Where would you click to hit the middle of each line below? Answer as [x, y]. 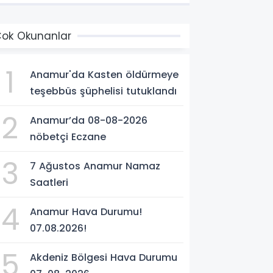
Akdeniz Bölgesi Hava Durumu [104, 257]
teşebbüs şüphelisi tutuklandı [104, 91]
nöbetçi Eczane [68, 136]
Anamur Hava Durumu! [86, 211]
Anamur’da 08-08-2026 [89, 120]
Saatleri [49, 182]
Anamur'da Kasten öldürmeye [105, 74]
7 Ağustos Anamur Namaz [95, 166]
